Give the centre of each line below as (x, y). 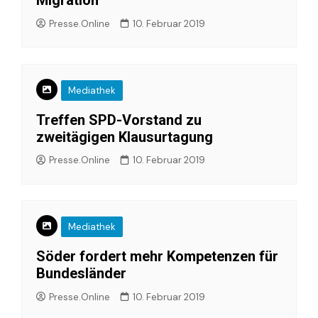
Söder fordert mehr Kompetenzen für (157, 256)
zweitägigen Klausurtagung (125, 137)
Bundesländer (81, 273)
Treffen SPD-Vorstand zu (119, 120)
